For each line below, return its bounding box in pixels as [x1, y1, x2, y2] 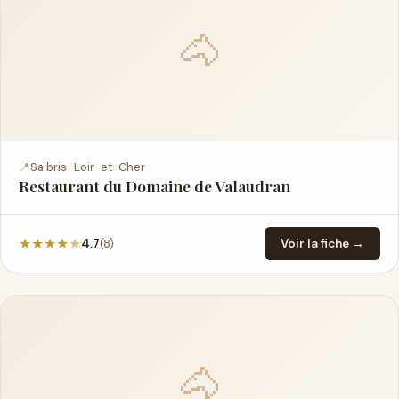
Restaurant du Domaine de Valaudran [19, 175, 290, 196]
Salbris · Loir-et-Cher [30, 159, 145, 175]
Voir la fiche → [281, 236, 364, 251]
